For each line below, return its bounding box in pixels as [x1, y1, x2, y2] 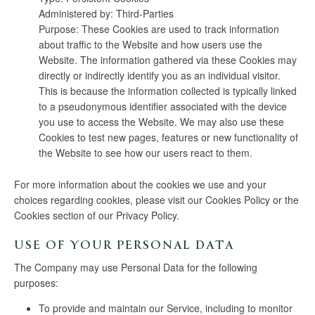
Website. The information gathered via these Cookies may [39, 52, 297, 67]
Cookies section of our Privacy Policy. [14, 207, 179, 222]
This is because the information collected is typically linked [39, 83, 297, 98]
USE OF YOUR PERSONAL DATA [14, 238, 234, 254]
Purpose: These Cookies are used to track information [39, 21, 279, 36]
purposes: [14, 275, 58, 290]
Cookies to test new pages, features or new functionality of [39, 129, 298, 144]
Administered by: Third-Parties [39, 6, 174, 20]
